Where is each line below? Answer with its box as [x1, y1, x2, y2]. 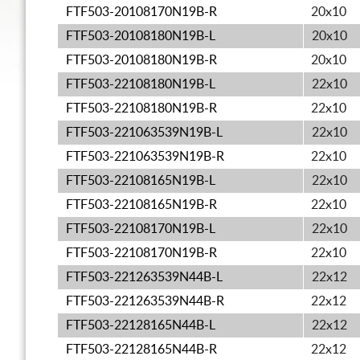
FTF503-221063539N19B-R [66, 150, 224, 163]
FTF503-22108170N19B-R [66, 247, 217, 260]
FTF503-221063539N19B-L [66, 126, 223, 139]
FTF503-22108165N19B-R [66, 198, 217, 211]
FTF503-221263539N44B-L [66, 271, 223, 284]
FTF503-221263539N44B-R [66, 295, 224, 308]
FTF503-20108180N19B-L [66, 30, 215, 43]
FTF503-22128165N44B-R [66, 343, 217, 356]
